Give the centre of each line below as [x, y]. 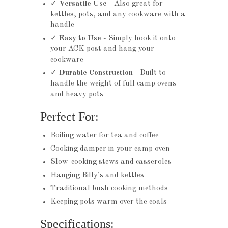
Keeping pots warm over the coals [109, 202]
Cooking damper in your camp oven [110, 149]
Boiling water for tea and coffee [105, 136]
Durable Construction [96, 73]
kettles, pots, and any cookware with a [118, 15]
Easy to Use [80, 39]
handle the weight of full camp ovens [113, 84]
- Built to [149, 73]
